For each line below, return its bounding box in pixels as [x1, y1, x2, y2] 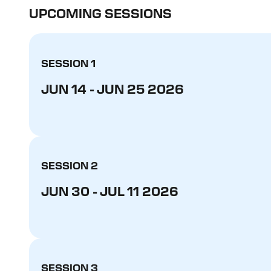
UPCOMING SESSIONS [29, 8, 172, 21]
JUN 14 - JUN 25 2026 [41, 83, 184, 96]
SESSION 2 [41, 162, 98, 172]
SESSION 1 [41, 59, 96, 70]
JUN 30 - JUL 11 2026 [41, 186, 178, 198]
